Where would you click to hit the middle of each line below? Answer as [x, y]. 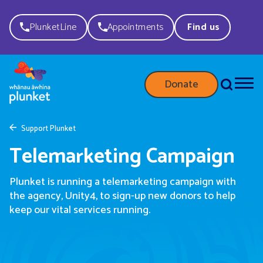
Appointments [135, 27]
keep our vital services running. [80, 210]
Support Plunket [48, 129]
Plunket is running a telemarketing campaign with [123, 182]
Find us [204, 27]
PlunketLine [53, 27]
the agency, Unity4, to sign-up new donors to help [122, 196]
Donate [181, 85]
